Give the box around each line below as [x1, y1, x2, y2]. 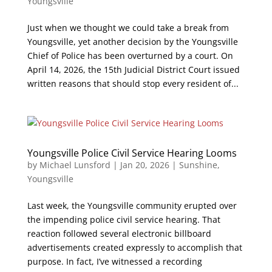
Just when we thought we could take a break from [27, 21, 229, 33]
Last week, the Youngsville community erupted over [27, 199, 237, 211]
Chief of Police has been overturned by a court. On [27, 49, 233, 61]
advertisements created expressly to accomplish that [27, 241, 242, 253]
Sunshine [178, 158, 217, 171]
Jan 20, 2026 [120, 158, 169, 171]
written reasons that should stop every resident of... [27, 77, 239, 89]
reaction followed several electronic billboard [27, 227, 211, 239]
